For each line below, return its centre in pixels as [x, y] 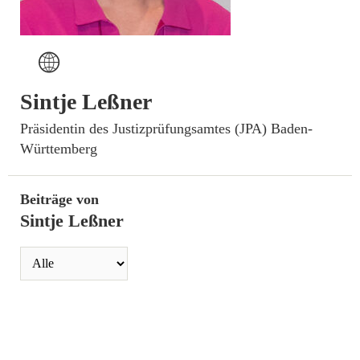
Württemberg [59, 148]
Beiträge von [59, 199]
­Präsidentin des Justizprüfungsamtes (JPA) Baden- [166, 128]
